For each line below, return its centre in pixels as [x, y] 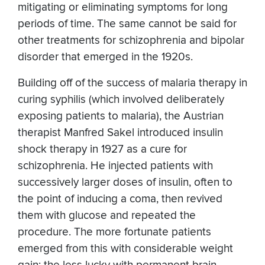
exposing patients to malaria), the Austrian [121, 116]
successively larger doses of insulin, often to [125, 182]
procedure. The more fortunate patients [114, 232]
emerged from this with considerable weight [125, 248]
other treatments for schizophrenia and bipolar [131, 40]
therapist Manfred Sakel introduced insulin [120, 132]
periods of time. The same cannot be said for [127, 24]
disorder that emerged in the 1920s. [105, 57]
